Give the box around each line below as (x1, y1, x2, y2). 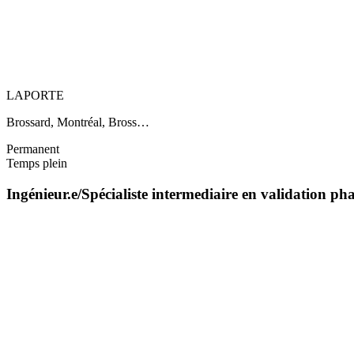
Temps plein (6, 156, 67, 171)
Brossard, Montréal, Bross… (6, 115, 149, 130)
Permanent (6, 142, 59, 156)
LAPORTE (6, 88, 64, 103)
